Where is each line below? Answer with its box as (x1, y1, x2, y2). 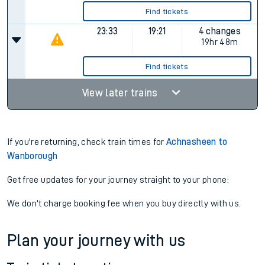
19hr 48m (201, 37, 238, 47)
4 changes (198, 27, 241, 36)
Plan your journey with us (7, 232, 186, 249)
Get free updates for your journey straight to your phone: (7, 175, 229, 185)
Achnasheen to (166, 137, 228, 147)
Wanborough (7, 151, 58, 161)
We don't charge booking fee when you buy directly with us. (7, 199, 241, 208)
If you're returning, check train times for (7, 137, 167, 147)
